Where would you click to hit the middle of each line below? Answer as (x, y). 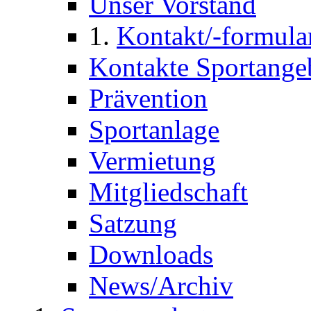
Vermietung (152, 161)
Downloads (151, 254)
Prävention (148, 98)
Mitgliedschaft (168, 192)
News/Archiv (161, 286)
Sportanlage (154, 129)
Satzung (133, 223)
